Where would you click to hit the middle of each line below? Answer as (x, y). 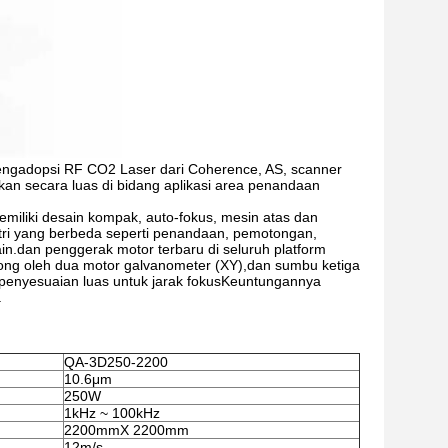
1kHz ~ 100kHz (112, 413)
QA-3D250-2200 (116, 362)
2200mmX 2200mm (126, 430)
